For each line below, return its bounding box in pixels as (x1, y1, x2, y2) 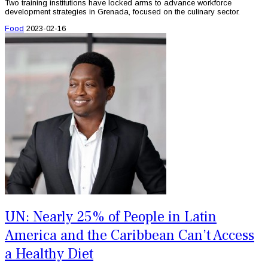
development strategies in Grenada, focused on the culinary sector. (5, 7, 240, 16)
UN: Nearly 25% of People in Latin (5, 208, 217, 227)
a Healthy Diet (5, 245, 93, 264)
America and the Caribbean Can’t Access (5, 226, 254, 245)
